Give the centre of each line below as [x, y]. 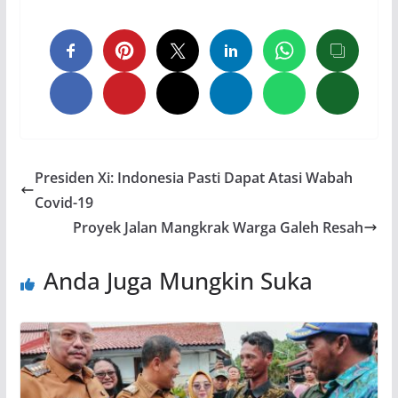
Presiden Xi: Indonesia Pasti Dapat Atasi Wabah [193, 177]
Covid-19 [64, 202]
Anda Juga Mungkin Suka [178, 280]
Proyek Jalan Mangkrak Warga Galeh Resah [219, 227]
